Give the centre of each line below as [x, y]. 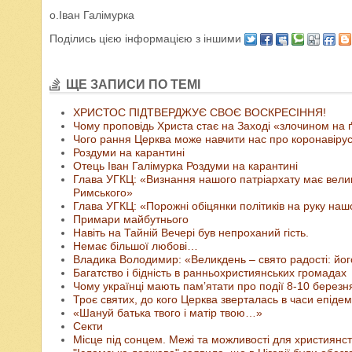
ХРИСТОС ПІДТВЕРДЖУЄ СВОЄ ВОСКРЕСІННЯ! [200, 113]
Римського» [103, 193]
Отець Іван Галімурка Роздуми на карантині [185, 166]
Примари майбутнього [131, 220]
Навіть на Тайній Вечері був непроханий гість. [191, 233]
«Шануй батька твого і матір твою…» [168, 313]
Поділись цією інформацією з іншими [147, 38]
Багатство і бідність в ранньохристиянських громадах [210, 273]
